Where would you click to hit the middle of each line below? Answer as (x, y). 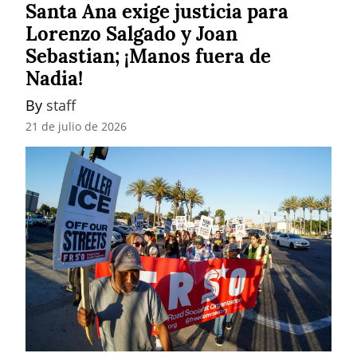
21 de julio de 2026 (76, 127)
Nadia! (54, 78)
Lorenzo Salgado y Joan (131, 33)
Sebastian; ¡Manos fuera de (148, 56)
